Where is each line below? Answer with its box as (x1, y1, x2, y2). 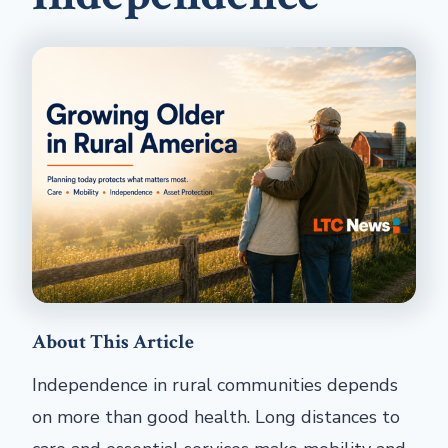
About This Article (32, 329, 194, 355)
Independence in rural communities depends (32, 373, 398, 397)
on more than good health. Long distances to (32, 405, 400, 429)
